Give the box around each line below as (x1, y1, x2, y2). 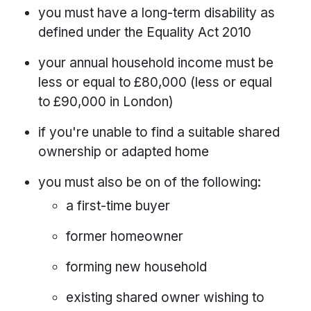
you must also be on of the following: (38, 174, 261, 191)
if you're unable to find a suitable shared (38, 124, 280, 141)
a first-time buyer (66, 198, 170, 215)
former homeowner (66, 228, 183, 245)
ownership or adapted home (38, 144, 209, 160)
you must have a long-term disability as (38, 5, 275, 22)
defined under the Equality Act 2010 (38, 24, 251, 41)
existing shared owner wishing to (66, 289, 264, 306)
